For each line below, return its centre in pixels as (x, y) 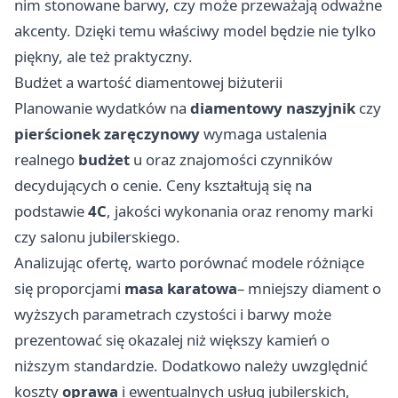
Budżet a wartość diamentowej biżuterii (148, 82)
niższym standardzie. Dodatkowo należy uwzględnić (191, 365)
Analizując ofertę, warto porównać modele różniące (189, 262)
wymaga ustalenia (263, 133)
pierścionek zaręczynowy (107, 133)
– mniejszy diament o (309, 288)
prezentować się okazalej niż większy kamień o (172, 339)
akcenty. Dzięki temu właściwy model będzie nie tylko (195, 30)
